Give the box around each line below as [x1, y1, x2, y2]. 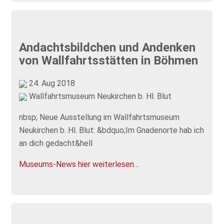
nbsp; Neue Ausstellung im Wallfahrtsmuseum [19, 112, 180, 122]
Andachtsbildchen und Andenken [19, 40, 196, 55]
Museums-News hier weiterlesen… [19, 159, 139, 169]
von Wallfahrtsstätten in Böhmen [19, 53, 198, 68]
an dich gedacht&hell [19, 138, 93, 148]
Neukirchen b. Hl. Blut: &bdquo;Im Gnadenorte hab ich [19, 125, 204, 135]
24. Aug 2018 [27, 78, 75, 88]
